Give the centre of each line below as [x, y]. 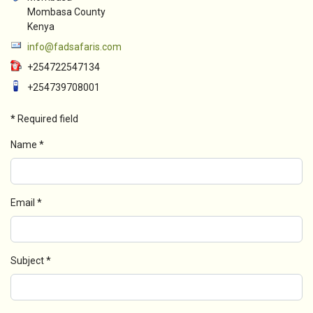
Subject [27, 261]
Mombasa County [66, 12]
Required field [47, 119]
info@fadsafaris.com [74, 47]
